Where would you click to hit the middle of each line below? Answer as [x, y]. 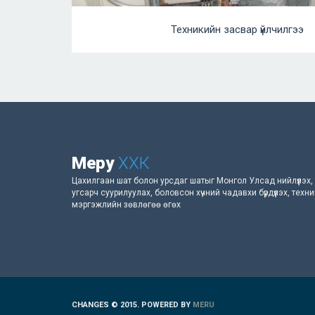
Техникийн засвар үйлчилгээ [237, 30]
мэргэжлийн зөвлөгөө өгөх [126, 205]
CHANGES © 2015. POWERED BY [132, 305]
